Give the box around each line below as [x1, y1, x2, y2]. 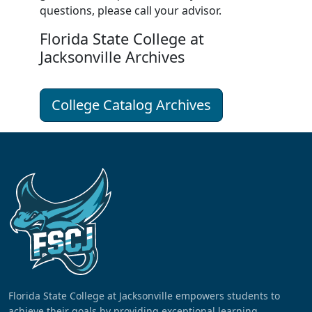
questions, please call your [39, 3, 182, 19]
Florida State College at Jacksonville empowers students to [8, 289, 280, 303]
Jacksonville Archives [39, 47, 185, 68]
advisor [181, 3, 219, 19]
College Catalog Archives [51, 95, 211, 115]
